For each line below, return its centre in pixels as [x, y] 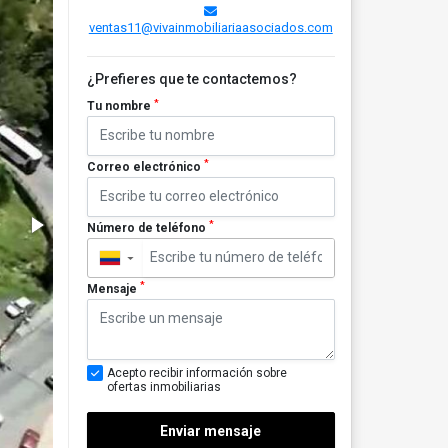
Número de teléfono [147, 227]
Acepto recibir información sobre [196, 372]
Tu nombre [120, 106]
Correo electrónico [145, 166]
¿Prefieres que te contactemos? [191, 79]
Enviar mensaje [211, 431]
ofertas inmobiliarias [163, 386]
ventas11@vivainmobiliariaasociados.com [210, 27]
